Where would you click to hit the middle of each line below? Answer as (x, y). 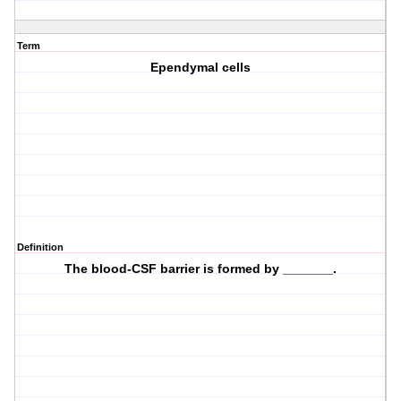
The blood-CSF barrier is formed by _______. (201, 269)
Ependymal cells (201, 68)
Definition (40, 247)
